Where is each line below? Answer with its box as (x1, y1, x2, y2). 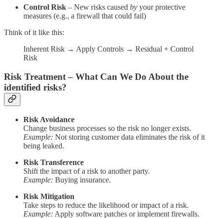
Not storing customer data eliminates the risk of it (53, 132, 205, 141)
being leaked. (23, 141, 64, 150)
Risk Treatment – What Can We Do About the (4, 72, 188, 82)
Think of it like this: (4, 28, 64, 37)
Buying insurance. (53, 175, 111, 184)
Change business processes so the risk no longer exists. (23, 124, 191, 132)
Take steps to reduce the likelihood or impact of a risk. (23, 200, 189, 209)
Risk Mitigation (23, 192, 74, 200)
